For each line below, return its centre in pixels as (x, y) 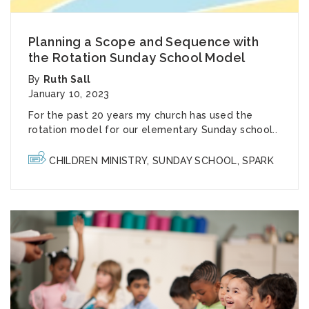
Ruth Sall (67, 79)
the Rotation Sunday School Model (137, 57)
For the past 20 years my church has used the (141, 115)
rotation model (65, 129)
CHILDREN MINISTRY (98, 160)
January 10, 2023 (69, 93)
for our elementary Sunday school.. (190, 129)
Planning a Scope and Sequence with (144, 41)
